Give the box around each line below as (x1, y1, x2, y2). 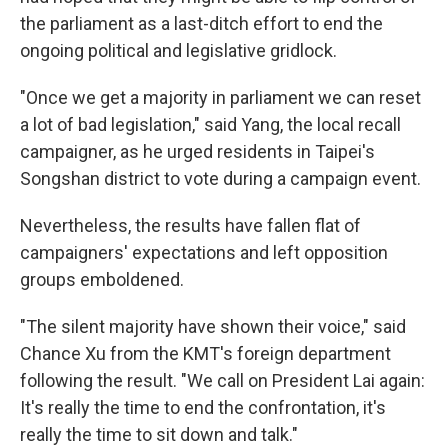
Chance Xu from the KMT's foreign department (20, 343, 391, 364)
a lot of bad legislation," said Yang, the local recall (20, 114, 401, 135)
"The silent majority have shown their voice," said (20, 316, 406, 337)
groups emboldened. (20, 269, 184, 290)
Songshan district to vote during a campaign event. (20, 168, 421, 189)
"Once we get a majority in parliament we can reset (20, 87, 421, 108)
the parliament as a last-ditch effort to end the (20, 13, 383, 34)
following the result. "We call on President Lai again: (20, 370, 425, 391)
